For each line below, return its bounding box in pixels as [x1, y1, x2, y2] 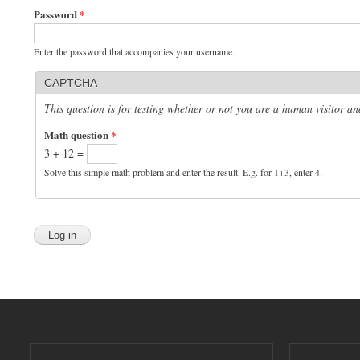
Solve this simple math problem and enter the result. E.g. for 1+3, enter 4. [44, 165, 322, 178]
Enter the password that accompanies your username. [34, 44, 235, 58]
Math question [44, 126, 111, 142]
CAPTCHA [44, 76, 97, 89]
